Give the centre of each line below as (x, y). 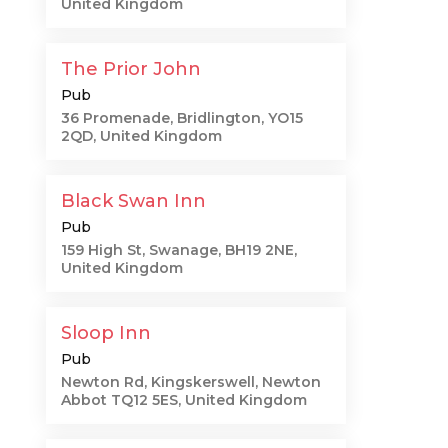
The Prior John (131, 69)
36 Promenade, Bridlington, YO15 (182, 118)
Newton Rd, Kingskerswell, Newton (191, 382)
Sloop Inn (106, 333)
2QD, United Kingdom (141, 136)
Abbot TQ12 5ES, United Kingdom (184, 400)
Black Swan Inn (133, 201)
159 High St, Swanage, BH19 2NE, (179, 250)
